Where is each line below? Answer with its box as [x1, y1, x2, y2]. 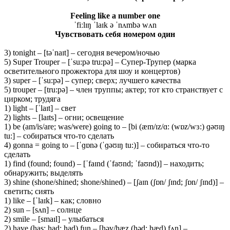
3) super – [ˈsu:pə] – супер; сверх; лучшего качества [4, 75, 181, 85]
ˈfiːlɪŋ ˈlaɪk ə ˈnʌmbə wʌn [73, 20, 157, 29]
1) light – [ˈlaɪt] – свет [4, 103, 76, 112]
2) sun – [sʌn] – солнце [4, 205, 82, 214]
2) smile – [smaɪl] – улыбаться [4, 214, 104, 223]
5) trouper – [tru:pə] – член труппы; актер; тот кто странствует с [4, 85, 223, 94]
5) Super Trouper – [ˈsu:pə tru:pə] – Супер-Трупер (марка [4, 57, 196, 66]
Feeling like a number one [70, 11, 160, 20]
